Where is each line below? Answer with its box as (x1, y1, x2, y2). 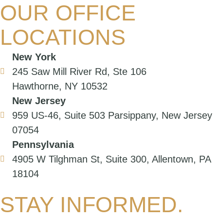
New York (12, 51, 56, 62)
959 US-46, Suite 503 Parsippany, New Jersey (12, 109, 212, 121)
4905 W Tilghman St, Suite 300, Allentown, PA (12, 153, 211, 164)
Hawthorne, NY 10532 (12, 80, 108, 91)
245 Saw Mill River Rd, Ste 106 (12, 66, 146, 77)
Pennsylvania (12, 139, 74, 150)
